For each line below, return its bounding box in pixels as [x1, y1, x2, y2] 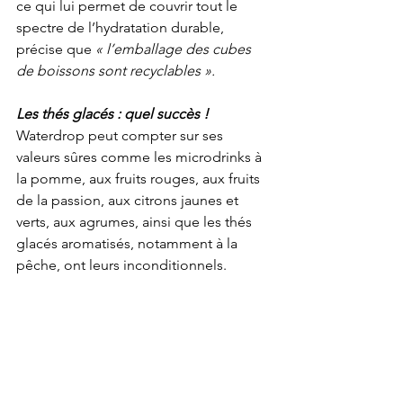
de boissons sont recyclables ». [16, 62, 215, 80]
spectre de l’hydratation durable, [16, 19, 228, 37]
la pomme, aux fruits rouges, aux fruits [16, 170, 264, 188]
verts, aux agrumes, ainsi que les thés [16, 213, 255, 231]
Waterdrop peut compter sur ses [16, 127, 227, 145]
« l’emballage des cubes [95, 40, 255, 58]
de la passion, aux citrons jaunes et [16, 192, 242, 210]
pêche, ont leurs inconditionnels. [16, 256, 227, 274]
